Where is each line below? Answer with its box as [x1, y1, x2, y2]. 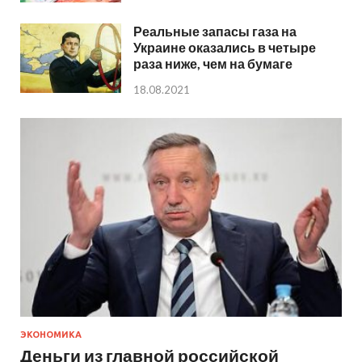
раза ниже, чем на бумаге [133, 55, 293, 71]
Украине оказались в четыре [133, 39, 316, 55]
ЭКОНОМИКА [20, 329, 82, 339]
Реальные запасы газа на [133, 23, 297, 39]
